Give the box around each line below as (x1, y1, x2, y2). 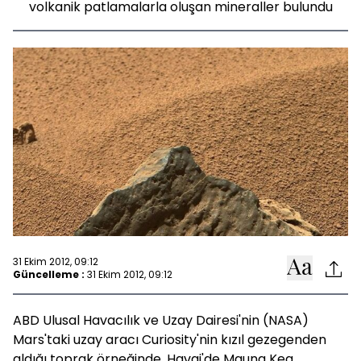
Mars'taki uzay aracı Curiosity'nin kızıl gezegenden (13, 330, 326, 349)
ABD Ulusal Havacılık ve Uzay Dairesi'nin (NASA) (13, 311, 309, 330)
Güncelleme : (13, 267, 85, 281)
